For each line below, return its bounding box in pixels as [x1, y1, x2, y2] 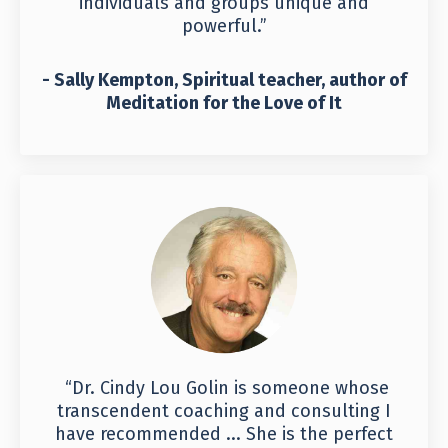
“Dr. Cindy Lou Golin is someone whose [64, 377, 389, 399]
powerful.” [181, 15, 267, 37]
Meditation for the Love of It [106, 92, 342, 114]
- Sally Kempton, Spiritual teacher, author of [41, 69, 407, 91]
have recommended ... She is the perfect [55, 423, 393, 445]
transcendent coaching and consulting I [57, 400, 391, 422]
